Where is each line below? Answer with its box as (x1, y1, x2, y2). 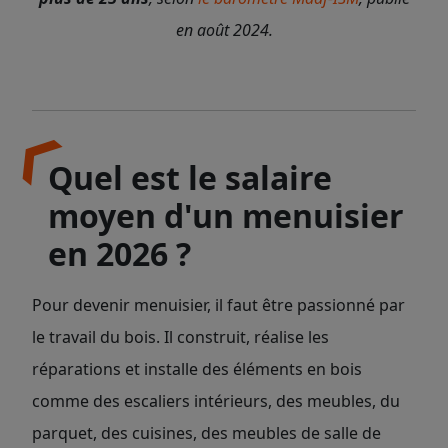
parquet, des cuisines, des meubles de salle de (32, 422, 381, 444)
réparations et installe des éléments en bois (32, 358, 362, 380)
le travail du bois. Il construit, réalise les (32, 326, 329, 348)
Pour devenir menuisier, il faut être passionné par (32, 294, 405, 316)
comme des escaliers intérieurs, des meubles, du (32, 390, 400, 412)
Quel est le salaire (48, 156, 332, 199)
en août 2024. (175, 19, 273, 41)
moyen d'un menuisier (48, 194, 404, 237)
